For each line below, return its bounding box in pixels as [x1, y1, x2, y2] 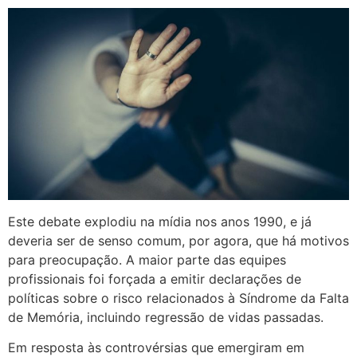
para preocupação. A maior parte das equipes [8, 251, 286, 268]
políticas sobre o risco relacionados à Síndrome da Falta [8, 289, 349, 306]
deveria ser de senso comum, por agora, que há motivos [8, 232, 349, 249]
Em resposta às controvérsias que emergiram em [8, 339, 304, 355]
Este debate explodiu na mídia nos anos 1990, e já [8, 213, 312, 229]
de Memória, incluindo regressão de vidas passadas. [8, 308, 324, 325]
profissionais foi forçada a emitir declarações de [8, 270, 301, 287]
